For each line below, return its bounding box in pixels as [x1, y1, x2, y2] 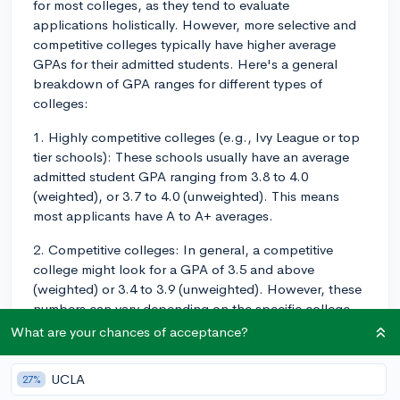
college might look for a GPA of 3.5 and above [33, 260, 314, 278]
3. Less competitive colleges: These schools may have [33, 353, 357, 371]
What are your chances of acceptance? [11, 323, 248, 340]
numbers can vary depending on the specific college [33, 299, 350, 317]
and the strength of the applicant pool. [33, 319, 271, 337]
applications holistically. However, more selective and [33, 15, 356, 33]
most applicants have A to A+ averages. [33, 206, 273, 224]
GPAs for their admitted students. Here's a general [33, 54, 337, 72]
